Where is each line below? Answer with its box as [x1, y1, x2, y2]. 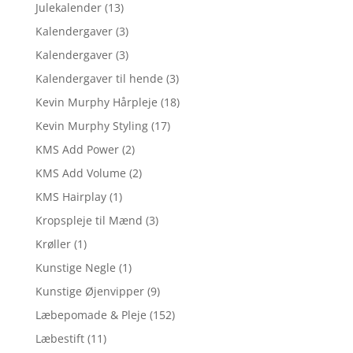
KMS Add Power [35, 141, 119, 157]
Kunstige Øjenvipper [35, 283, 144, 299]
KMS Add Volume [35, 165, 126, 180]
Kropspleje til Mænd [35, 212, 143, 228]
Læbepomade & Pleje [35, 307, 147, 322]
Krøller [35, 236, 71, 251]
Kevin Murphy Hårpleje [35, 94, 158, 110]
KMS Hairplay [35, 188, 106, 204]
